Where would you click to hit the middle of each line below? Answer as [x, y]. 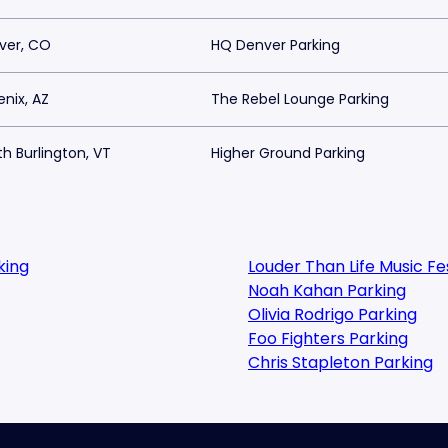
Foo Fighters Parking [328, 338]
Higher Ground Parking [288, 153]
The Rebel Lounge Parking [300, 99]
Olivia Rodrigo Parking [332, 314]
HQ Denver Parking [275, 45]
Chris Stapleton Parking [340, 362]
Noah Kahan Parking [327, 290]
